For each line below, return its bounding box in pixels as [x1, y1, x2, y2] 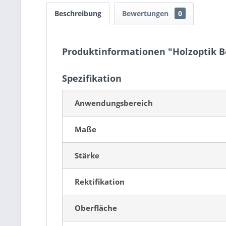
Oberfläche [75, 203, 117, 213]
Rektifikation [75, 177, 125, 187]
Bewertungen [122, 9, 171, 18]
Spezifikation [62, 72, 122, 84]
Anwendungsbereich [75, 98, 153, 108]
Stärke [75, 150, 99, 160]
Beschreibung [54, 9, 101, 18]
